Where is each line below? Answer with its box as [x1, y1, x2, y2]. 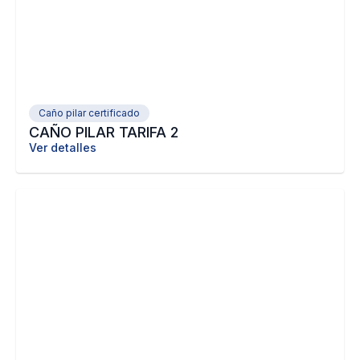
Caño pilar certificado [39, 107, 140, 119]
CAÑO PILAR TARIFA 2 [29, 124, 178, 141]
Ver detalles [29, 141, 96, 154]
